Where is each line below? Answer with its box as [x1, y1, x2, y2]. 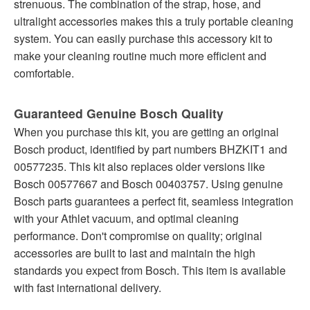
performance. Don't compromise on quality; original [14, 227, 262, 244]
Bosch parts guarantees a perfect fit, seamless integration [14, 192, 293, 209]
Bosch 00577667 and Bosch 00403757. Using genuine [14, 175, 283, 192]
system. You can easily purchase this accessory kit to [14, 30, 273, 46]
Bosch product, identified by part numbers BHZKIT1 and [14, 140, 287, 157]
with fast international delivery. [14, 279, 161, 295]
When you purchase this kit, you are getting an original [14, 123, 279, 140]
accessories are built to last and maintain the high [14, 244, 255, 261]
